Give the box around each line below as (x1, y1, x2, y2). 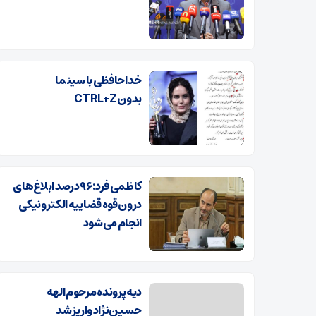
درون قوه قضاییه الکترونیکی (18, 194, 142, 214)
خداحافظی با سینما (55, 70, 142, 90)
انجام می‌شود (83, 212, 142, 233)
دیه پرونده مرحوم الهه (46, 281, 142, 302)
